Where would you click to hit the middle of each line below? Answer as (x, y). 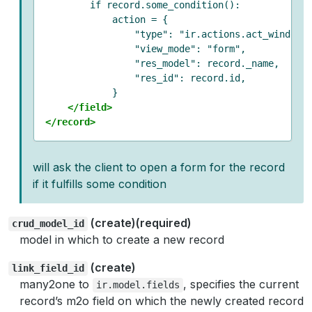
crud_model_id (48, 224)
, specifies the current (241, 284)
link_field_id (48, 268)
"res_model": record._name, (162, 63)
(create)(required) (139, 223)
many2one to (56, 284)
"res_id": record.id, (146, 78)
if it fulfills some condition (100, 184)
